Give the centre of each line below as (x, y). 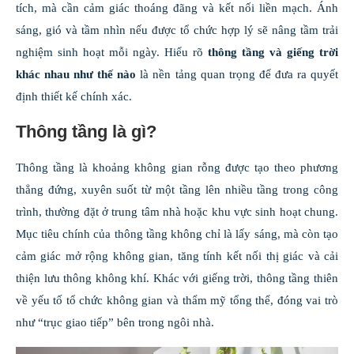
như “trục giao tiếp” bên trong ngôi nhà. (115, 323)
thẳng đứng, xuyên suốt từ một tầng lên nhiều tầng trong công (177, 190)
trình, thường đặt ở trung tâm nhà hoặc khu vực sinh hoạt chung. (177, 212)
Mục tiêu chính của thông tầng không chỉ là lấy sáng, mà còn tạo (177, 234)
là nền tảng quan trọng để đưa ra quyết (237, 75)
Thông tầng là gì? (86, 132)
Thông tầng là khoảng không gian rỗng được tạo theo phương (177, 168)
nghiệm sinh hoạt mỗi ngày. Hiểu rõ (112, 53)
